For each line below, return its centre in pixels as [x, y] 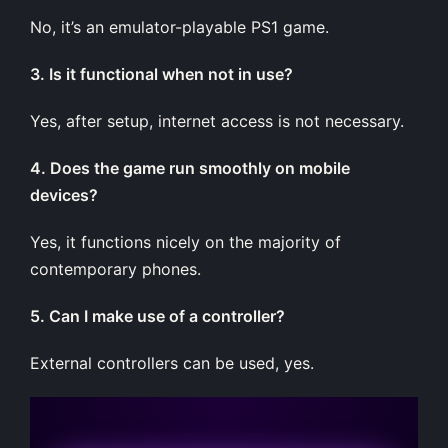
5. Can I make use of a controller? [157, 315]
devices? [64, 194]
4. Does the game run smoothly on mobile [190, 167]
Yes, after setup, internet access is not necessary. [217, 120]
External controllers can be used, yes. [172, 362]
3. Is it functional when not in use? [161, 73]
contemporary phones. [115, 268]
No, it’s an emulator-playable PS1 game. [179, 26]
